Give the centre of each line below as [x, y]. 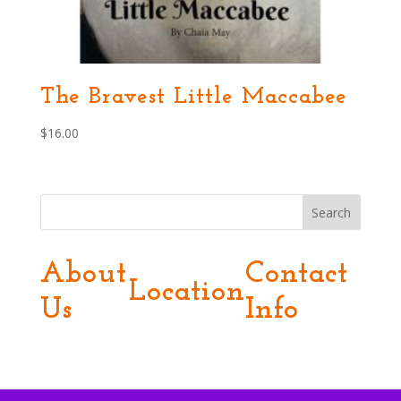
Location [188, 292]
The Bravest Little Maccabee [193, 97]
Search [332, 212]
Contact [297, 274]
